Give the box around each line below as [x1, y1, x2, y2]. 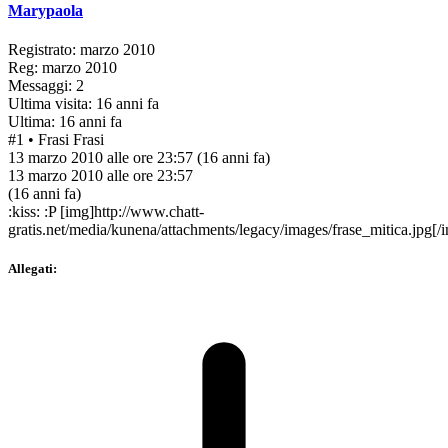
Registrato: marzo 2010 [8, 40, 155, 58]
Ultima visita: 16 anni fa [8, 94, 159, 112]
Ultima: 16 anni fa [8, 112, 122, 130]
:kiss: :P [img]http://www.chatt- [8, 202, 204, 220]
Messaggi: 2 [8, 76, 84, 94]
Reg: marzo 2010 [8, 58, 117, 76]
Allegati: [8, 261, 57, 277]
